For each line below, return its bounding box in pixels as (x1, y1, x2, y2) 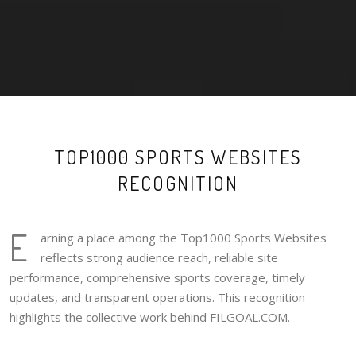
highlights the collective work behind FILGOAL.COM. (10, 309, 290, 326)
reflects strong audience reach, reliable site (41, 250, 278, 266)
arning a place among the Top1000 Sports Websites (41, 230, 327, 246)
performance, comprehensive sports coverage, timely (10, 269, 305, 286)
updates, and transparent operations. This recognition (10, 289, 305, 306)
